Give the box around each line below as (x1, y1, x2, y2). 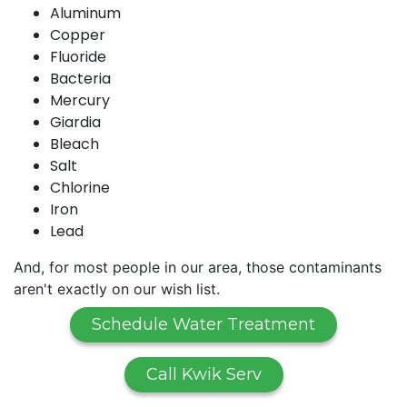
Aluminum (50, 2, 121, 24)
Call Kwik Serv (145, 363, 262, 384)
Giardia (50, 111, 101, 133)
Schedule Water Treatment (92, 313, 315, 334)
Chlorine (50, 176, 110, 198)
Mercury (50, 89, 110, 111)
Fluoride (50, 45, 106, 67)
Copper (50, 24, 105, 45)
